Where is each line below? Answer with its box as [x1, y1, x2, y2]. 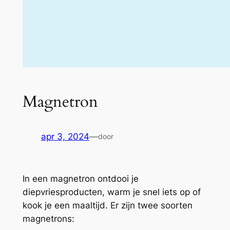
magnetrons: [22, 214, 74, 224]
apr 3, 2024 [41, 131, 89, 142]
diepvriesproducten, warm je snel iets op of [22, 187, 201, 198]
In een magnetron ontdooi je [22, 174, 139, 184]
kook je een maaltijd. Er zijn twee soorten [22, 200, 193, 211]
